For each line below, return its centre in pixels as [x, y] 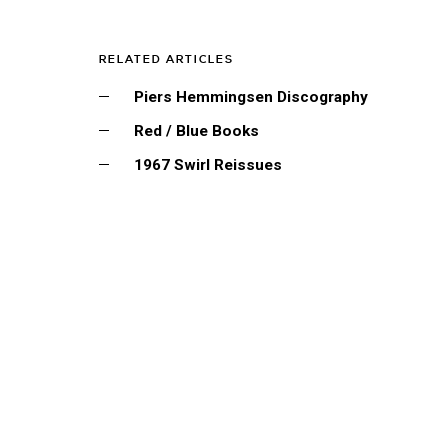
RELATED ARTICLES [166, 60]
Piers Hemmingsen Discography [250, 97]
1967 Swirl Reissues [207, 165]
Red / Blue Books [196, 131]
